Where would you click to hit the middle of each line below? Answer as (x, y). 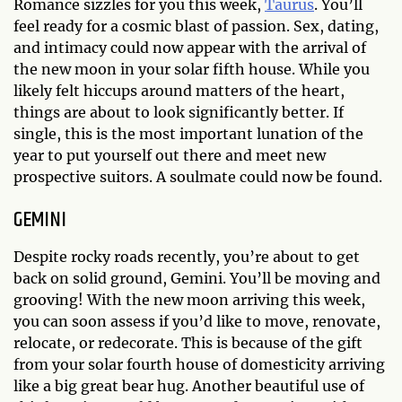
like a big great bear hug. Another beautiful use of (189, 385)
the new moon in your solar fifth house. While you (192, 69)
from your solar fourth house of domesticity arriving (199, 364)
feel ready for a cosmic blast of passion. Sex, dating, (196, 26)
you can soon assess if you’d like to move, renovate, (197, 321)
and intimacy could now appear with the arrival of (190, 47)
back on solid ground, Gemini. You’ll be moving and (197, 278)
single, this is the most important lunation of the (188, 133)
